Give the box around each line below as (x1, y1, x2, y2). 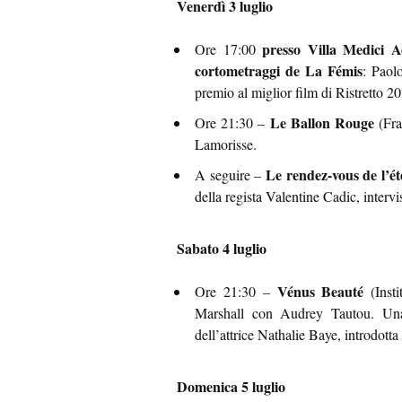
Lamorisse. (195, 135, 257, 154)
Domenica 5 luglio (177, 376, 285, 398)
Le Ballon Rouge (269, 112, 375, 134)
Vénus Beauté (276, 281, 364, 302)
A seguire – (195, 165, 266, 185)
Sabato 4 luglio (177, 238, 267, 259)
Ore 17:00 (195, 39, 263, 59)
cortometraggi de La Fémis (195, 60, 363, 82)
